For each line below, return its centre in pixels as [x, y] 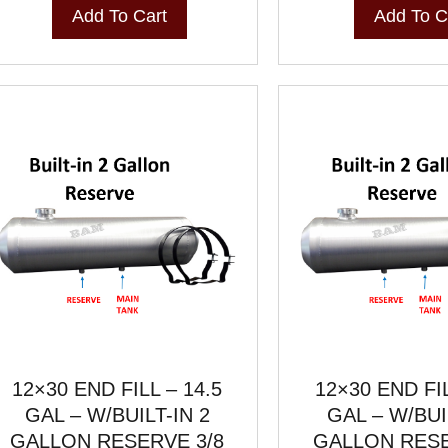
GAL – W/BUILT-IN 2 [117, 414]
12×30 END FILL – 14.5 [117, 388]
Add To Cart [119, 15]
